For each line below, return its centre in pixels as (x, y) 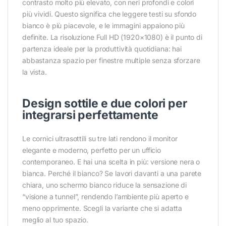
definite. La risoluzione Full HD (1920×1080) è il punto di (112, 37)
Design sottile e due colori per (105, 104)
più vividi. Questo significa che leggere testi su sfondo (109, 14)
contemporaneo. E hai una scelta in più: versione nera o (111, 162)
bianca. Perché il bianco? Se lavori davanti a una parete (112, 174)
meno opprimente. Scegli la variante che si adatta (102, 208)
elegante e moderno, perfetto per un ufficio (92, 150)
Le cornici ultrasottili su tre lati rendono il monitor (100, 139)
